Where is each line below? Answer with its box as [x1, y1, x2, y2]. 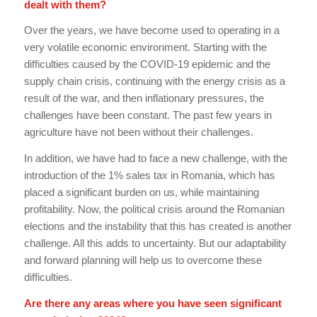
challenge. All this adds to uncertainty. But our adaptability [23, 237, 287, 250]
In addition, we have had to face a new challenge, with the [23, 152, 287, 165]
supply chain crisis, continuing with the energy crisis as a [23, 75, 285, 88]
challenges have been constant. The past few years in [23, 109, 272, 122]
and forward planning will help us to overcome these [23, 254, 262, 267]
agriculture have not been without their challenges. [23, 126, 253, 139]
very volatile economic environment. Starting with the [23, 41, 267, 54]
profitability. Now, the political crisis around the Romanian [23, 203, 284, 216]
